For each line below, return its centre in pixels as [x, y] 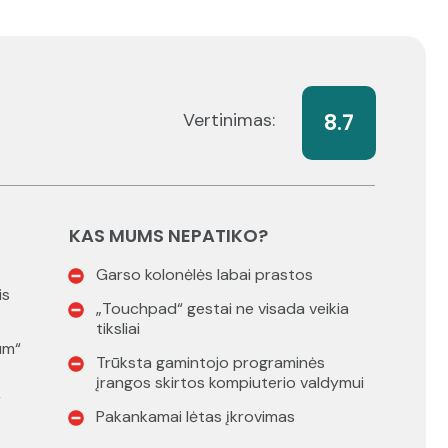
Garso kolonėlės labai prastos [204, 275]
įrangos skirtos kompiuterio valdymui [229, 383]
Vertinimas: [229, 120]
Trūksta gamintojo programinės [210, 363]
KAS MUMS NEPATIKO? [168, 236]
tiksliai [117, 329]
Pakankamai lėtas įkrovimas [195, 417]
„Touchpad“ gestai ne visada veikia [222, 309]
